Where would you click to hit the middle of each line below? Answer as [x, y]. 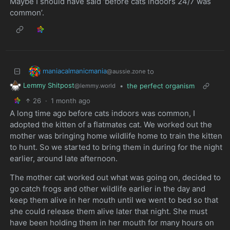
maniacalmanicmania [74, 71]
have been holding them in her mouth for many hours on [112, 223]
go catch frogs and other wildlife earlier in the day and [107, 189]
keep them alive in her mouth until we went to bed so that [114, 200]
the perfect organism [161, 86]
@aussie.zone [126, 71]
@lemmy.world [95, 86]
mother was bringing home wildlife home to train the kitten [116, 136]
